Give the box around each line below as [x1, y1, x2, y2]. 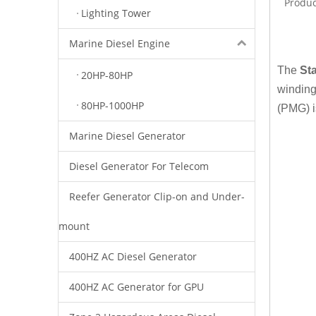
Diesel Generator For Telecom [69, 159, 209, 173]
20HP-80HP [81, 68, 133, 82]
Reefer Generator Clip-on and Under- [69, 189, 245, 203]
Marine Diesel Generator [69, 128, 186, 142]
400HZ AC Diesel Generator [69, 249, 197, 263]
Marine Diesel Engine [69, 37, 170, 51]
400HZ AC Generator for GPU [69, 279, 204, 293]
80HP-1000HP [81, 98, 144, 112]
